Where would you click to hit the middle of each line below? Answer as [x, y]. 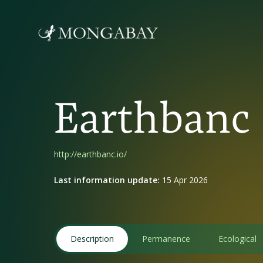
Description [92, 239]
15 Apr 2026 [185, 180]
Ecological [237, 239]
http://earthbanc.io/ [90, 154]
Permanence [166, 239]
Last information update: [108, 180]
